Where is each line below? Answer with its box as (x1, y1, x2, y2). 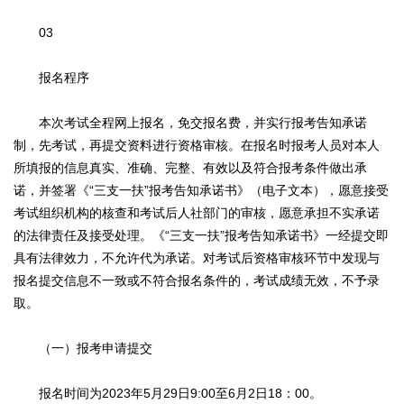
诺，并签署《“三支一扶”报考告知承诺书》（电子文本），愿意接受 (14, 183, 389, 198)
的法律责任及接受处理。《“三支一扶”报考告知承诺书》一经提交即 (14, 228, 389, 243)
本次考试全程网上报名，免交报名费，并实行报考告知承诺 (14, 115, 367, 131)
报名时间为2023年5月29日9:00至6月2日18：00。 (14, 386, 322, 401)
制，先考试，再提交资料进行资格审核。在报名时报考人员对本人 (14, 138, 380, 153)
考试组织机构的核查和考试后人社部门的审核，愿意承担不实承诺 (14, 206, 380, 221)
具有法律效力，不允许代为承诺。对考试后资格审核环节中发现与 (14, 251, 380, 266)
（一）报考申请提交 (14, 341, 152, 356)
